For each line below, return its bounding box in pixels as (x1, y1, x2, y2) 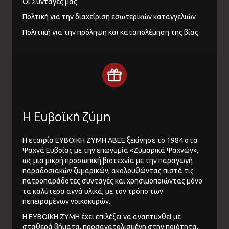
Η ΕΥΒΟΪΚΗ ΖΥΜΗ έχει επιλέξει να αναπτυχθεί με (22, 213, 181, 221)
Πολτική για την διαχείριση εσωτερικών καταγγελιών (22, 13, 196, 21)
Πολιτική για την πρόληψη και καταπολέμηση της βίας (22, 28, 198, 37)
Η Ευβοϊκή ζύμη (22, 108, 110, 125)
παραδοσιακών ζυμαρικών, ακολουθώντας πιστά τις (22, 167, 194, 175)
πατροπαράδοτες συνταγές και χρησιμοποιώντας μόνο (22, 177, 202, 186)
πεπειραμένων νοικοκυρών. (22, 197, 110, 206)
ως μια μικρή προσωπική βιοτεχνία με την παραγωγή (22, 156, 193, 165)
